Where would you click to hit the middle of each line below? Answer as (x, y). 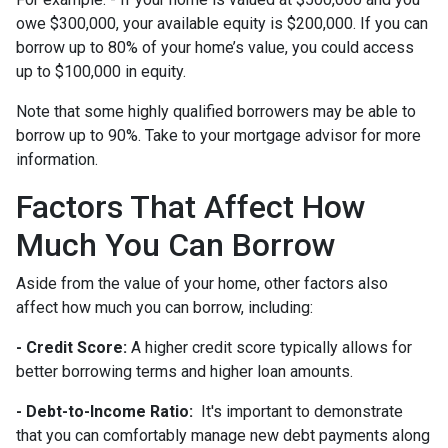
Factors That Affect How (191, 206)
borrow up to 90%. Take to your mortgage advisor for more (218, 135)
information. (57, 159)
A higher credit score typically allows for (269, 347)
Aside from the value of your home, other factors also (202, 283)
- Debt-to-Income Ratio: (104, 411)
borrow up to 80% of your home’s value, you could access (215, 47)
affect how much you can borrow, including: (164, 307)
